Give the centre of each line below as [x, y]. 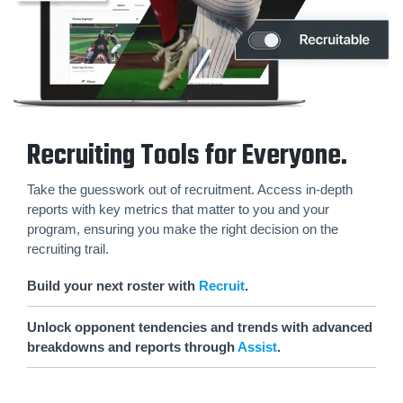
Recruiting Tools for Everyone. [187, 157]
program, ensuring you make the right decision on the [183, 229]
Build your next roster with [113, 286]
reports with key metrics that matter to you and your [178, 210]
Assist [257, 346]
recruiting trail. [68, 249]
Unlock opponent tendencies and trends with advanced [200, 327]
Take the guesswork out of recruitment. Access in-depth [190, 190]
